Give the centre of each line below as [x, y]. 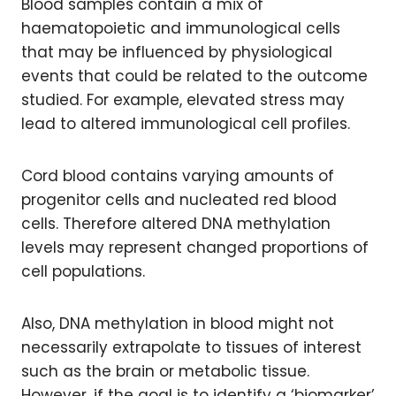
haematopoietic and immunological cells [181, 28]
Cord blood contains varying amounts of [178, 176]
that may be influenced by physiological [177, 52]
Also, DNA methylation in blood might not [178, 324]
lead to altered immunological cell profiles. [186, 124]
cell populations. [83, 271]
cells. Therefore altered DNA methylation [176, 224]
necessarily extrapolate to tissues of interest [191, 347]
